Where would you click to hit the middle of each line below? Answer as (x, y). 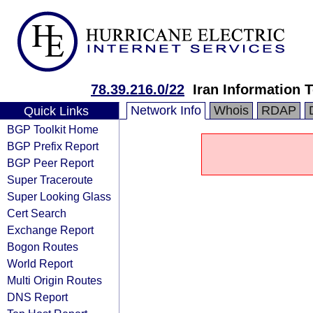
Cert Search (37, 213)
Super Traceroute (50, 180)
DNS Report (37, 297)
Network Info (166, 110)
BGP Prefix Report (53, 146)
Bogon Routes (43, 247)
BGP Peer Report (50, 163)
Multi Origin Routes (54, 280)
